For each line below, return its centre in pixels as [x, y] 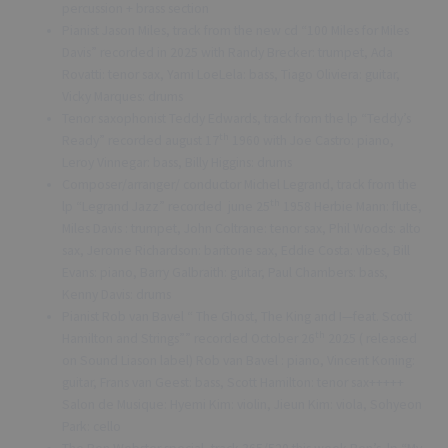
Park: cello [92, 426]
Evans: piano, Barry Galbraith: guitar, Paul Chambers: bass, [225, 272]
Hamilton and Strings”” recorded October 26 [189, 338]
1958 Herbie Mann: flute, [351, 206]
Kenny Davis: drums [117, 294]
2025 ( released [371, 338]
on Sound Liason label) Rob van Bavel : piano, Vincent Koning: [239, 360]
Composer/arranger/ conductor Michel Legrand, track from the [240, 184]
